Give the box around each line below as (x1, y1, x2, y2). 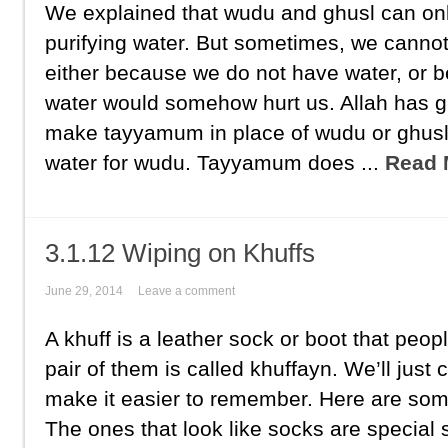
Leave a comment (138, 284, 235, 298)
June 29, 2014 (45, 284, 123, 298)
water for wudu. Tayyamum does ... (45, 151, 385, 174)
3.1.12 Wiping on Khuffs (45, 238, 315, 268)
